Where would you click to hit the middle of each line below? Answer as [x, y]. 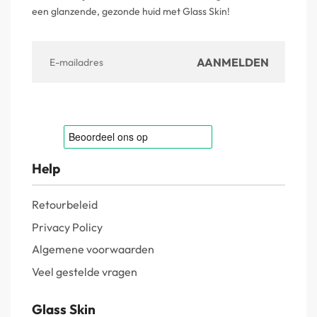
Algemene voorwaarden [93, 249]
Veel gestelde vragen [85, 272]
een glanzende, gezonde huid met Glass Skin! [131, 12]
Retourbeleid [65, 204]
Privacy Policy [67, 227]
